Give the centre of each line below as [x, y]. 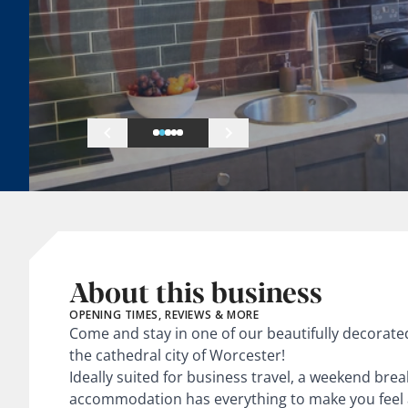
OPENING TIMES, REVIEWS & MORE [164, 314]
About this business [196, 291]
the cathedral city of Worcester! [177, 355]
